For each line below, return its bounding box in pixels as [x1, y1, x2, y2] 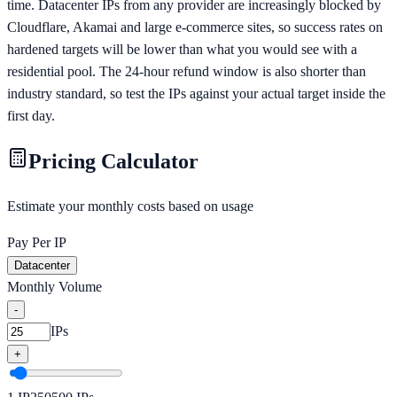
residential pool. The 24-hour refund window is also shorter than [7, 63, 366, 79]
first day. [7, 107, 55, 123]
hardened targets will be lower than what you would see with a [7, 41, 357, 57]
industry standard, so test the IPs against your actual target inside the [7, 85, 385, 101]
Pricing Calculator [28, 149, 198, 173]
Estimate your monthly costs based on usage [7, 198, 253, 214]
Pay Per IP [7, 235, 66, 251]
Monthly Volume [7, 279, 102, 295]
